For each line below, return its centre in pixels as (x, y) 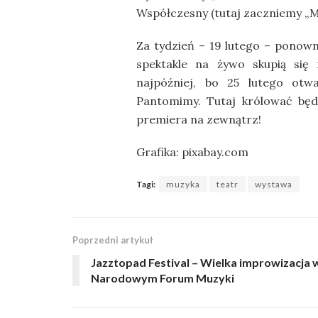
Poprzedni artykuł (113, 240)
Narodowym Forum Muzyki (163, 278)
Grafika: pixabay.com (192, 152)
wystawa (274, 185)
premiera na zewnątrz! (199, 120)
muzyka (183, 185)
